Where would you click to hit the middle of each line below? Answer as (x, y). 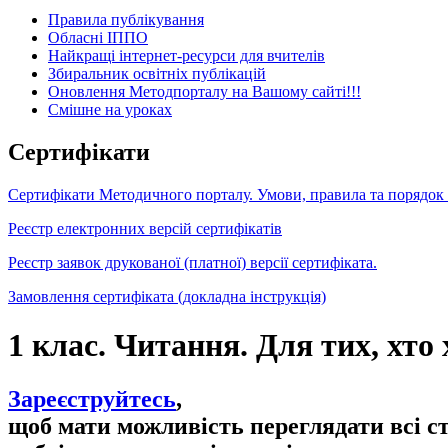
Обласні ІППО (98, 37)
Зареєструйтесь (92, 398)
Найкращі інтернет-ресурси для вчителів (186, 55)
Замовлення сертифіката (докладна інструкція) (167, 296)
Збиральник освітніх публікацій (157, 73)
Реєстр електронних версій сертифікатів (145, 228)
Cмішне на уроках (110, 109)
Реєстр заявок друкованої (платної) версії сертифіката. (192, 262)
